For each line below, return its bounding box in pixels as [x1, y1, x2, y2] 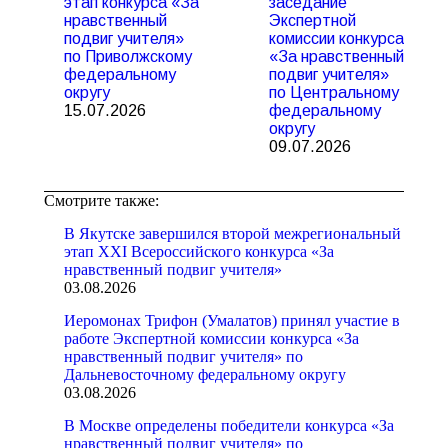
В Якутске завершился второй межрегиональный [64, 225, 401, 242]
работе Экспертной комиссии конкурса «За [64, 330, 359, 347]
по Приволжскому [64, 48, 192, 65]
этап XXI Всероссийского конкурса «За [64, 243, 334, 260]
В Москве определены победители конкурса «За [64, 417, 394, 434]
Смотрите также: [44, 192, 159, 209]
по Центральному [269, 84, 399, 101]
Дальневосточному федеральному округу [64, 366, 346, 383]
